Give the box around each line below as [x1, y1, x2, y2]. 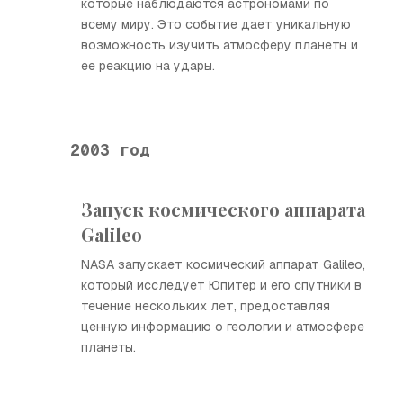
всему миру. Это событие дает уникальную [81, 16, 351, 32]
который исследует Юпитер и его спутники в [81, 277, 362, 293]
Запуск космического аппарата [81, 197, 365, 221]
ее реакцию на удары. [81, 58, 215, 74]
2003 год [70, 139, 149, 160]
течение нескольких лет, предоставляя [81, 298, 330, 314]
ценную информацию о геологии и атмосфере [81, 318, 364, 335]
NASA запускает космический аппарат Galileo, [81, 256, 365, 273]
